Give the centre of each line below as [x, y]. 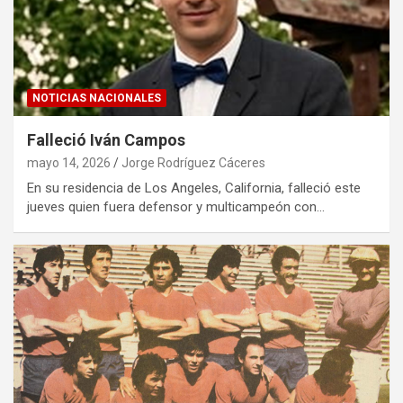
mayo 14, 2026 [69, 162]
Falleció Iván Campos [106, 139]
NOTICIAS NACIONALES [97, 98]
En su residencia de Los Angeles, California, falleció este [194, 188]
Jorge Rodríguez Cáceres [193, 162]
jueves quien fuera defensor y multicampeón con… [176, 206]
